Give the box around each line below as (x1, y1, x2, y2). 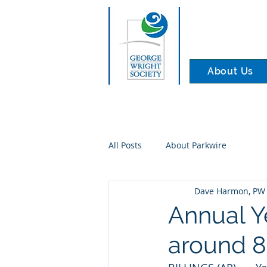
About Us (207, 66, 254, 77)
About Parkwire (166, 139, 226, 151)
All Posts (108, 139, 142, 151)
